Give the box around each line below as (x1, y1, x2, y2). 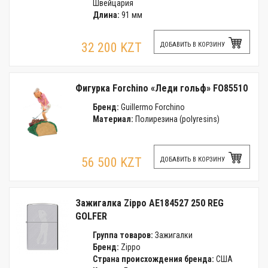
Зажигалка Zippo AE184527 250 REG (75, 197, 224, 209)
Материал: (92, 114, 133, 124)
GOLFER (75, 211, 107, 222)
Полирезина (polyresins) (133, 114, 220, 124)
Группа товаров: (92, 230, 153, 240)
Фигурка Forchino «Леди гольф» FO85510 (75, 83, 248, 94)
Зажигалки (153, 230, 193, 240)
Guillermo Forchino (118, 102, 185, 112)
